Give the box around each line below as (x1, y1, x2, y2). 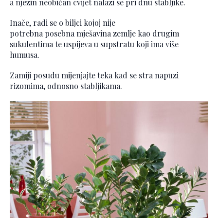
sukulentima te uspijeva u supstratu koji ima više (10, 38, 179, 49)
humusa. (10, 49, 39, 60)
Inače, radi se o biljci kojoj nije (10, 17, 115, 28)
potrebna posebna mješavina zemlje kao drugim (10, 28, 179, 38)
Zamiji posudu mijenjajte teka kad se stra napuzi (10, 70, 179, 80)
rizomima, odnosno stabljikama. (10, 80, 122, 91)
